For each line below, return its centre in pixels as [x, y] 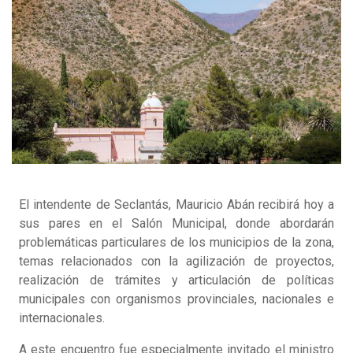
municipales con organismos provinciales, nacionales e [176, 299]
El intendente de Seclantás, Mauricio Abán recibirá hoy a [176, 205]
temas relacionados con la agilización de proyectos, [176, 262]
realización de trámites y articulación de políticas [176, 281]
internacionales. [62, 318]
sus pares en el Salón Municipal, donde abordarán [176, 224]
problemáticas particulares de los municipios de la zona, [176, 243]
